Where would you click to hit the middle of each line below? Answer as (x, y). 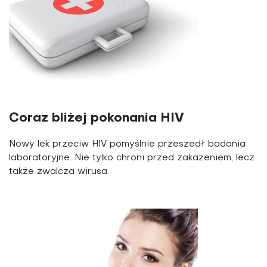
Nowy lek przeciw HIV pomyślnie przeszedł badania (127, 144)
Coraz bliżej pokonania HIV (97, 118)
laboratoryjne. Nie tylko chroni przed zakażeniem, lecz (132, 158)
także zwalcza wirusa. (59, 171)
